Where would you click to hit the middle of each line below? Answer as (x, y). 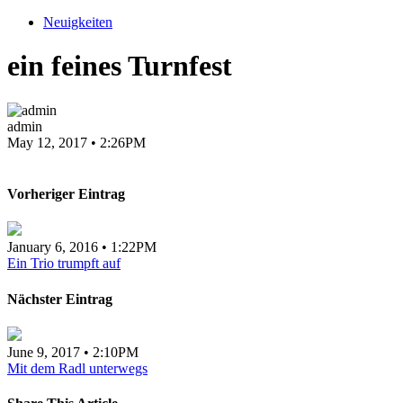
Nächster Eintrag (60, 299)
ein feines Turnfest (120, 66)
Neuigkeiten (78, 22)
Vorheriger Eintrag (66, 194)
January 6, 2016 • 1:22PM (82, 247)
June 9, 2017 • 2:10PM (73, 352)
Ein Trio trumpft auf (64, 264)
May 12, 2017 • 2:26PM (76, 142)
